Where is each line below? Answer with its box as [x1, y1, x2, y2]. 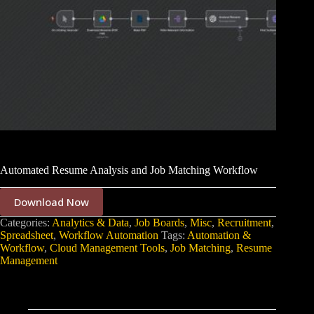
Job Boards [135, 216, 184, 228]
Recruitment [217, 216, 271, 228]
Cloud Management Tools [50, 241, 165, 254]
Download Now [14, 194, 89, 209]
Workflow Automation [59, 228, 158, 241]
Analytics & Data [52, 216, 129, 228]
